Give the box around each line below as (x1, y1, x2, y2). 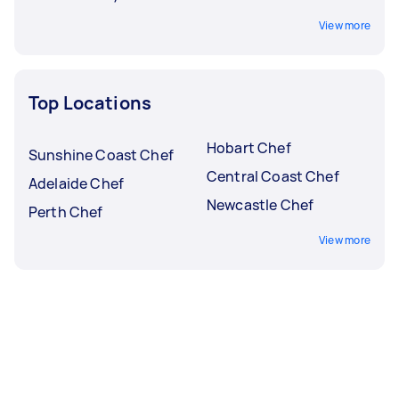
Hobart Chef (207, 137, 291, 158)
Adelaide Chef (28, 173, 124, 193)
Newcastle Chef (207, 194, 314, 215)
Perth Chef (28, 201, 103, 222)
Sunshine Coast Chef (28, 144, 174, 165)
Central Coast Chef (207, 166, 339, 186)
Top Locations (28, 90, 151, 115)
